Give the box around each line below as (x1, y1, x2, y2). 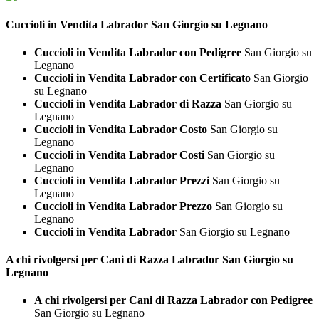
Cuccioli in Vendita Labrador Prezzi (34, 174, 209, 187)
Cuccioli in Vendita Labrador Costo (34, 122, 207, 135)
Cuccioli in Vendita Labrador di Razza (34, 97, 221, 110)
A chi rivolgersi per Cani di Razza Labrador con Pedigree (34, 294, 313, 307)
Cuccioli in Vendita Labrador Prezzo (34, 199, 212, 212)
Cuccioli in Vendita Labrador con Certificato (34, 71, 251, 84)
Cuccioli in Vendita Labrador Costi (34, 148, 204, 161)
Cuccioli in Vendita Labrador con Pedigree (34, 46, 241, 58)
